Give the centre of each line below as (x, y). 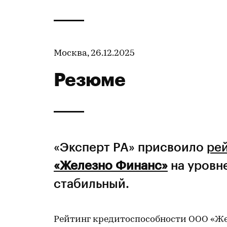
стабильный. (91, 183)
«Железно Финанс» (111, 165)
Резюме (90, 79)
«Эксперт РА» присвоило (130, 147)
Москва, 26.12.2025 (94, 53)
